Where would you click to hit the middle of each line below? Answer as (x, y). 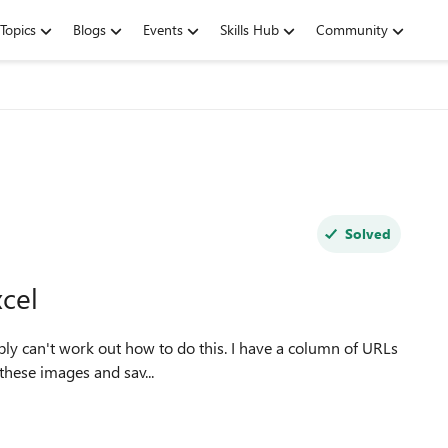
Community (352, 29)
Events (163, 29)
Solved (367, 233)
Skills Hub (249, 29)
